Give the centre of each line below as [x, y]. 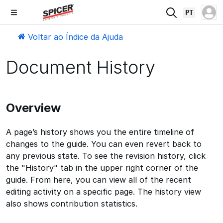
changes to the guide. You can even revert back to [104, 144]
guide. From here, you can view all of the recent [99, 180]
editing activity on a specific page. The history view [104, 192]
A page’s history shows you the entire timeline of [100, 132]
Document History [81, 67]
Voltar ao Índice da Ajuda [74, 37]
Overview [33, 108]
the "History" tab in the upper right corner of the [102, 168]
